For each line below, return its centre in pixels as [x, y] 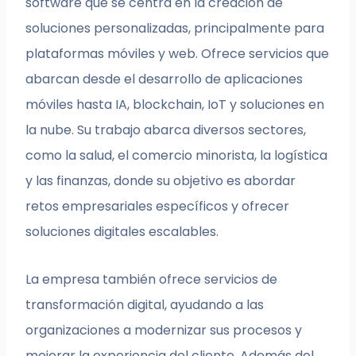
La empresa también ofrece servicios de [152, 280]
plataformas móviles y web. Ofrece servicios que [178, 54]
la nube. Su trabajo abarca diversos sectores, [166, 130]
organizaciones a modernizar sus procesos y [164, 331]
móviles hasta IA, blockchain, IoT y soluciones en [175, 105]
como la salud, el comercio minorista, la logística [177, 156]
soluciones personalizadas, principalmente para [175, 29]
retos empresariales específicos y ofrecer [158, 207]
